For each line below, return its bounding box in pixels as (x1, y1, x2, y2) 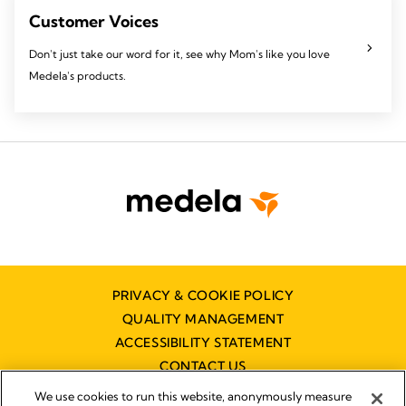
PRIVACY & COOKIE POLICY (111, 286, 295, 304)
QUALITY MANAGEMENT (121, 310, 285, 327)
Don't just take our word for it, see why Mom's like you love (29, 46, 330, 61)
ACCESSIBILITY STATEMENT (114, 333, 292, 351)
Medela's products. (29, 68, 126, 82)
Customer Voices (29, 10, 159, 32)
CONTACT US (159, 357, 246, 374)
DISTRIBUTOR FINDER (132, 381, 274, 398)
